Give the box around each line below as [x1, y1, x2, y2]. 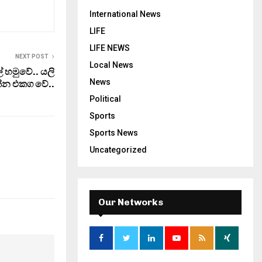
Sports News [89, 128, 138, 137]
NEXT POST [15, 53, 49, 60]
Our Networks [98, 196, 163, 208]
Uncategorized [89, 145, 147, 154]
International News [89, 9, 161, 19]
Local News [89, 60, 133, 70]
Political [89, 94, 121, 104]
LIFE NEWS [89, 43, 130, 53]
